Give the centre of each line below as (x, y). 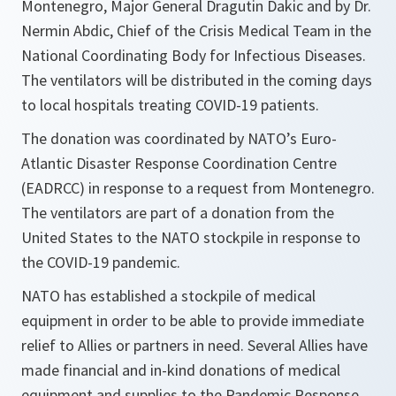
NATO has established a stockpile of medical (168, 296)
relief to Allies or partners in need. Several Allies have (194, 346)
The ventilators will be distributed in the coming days (197, 80)
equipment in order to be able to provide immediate (193, 321)
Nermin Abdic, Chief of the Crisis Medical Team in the (196, 31)
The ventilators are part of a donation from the (178, 213)
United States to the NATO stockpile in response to (191, 238)
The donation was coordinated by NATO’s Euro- (179, 139)
